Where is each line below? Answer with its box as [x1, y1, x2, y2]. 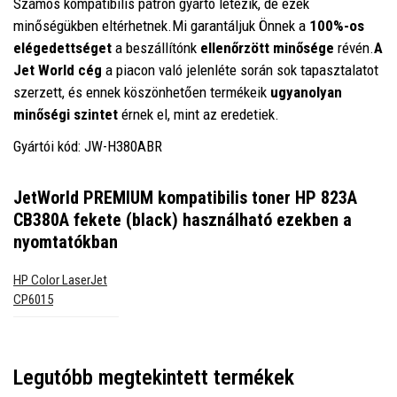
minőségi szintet [13, 105, 118, 123]
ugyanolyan [270, 82, 342, 101]
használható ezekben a [178, 208, 352, 230]
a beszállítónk [112, 38, 200, 57]
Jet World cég [13, 60, 102, 79]
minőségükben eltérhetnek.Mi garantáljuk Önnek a [13, 16, 309, 35]
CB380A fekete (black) [13, 208, 178, 230]
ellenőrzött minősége [200, 38, 334, 57]
